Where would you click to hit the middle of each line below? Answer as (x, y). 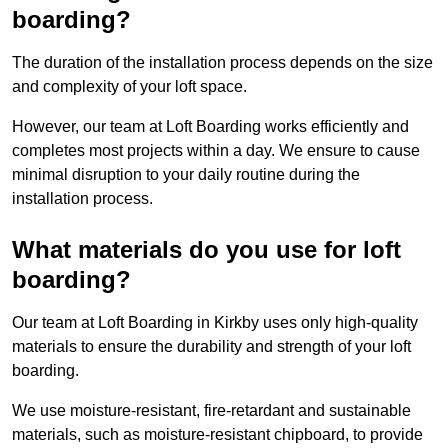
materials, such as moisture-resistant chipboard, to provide (217, 435)
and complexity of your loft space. (129, 87)
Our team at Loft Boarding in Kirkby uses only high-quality (215, 323)
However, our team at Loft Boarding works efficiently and (210, 127)
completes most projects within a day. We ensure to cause (216, 151)
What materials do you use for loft (206, 250)
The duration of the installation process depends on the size (222, 63)
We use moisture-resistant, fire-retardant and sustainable (211, 411)
